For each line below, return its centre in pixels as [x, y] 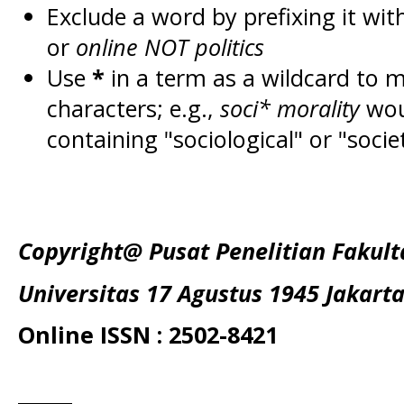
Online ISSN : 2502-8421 [148, 335]
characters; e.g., [133, 108]
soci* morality [289, 108]
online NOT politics [170, 47]
